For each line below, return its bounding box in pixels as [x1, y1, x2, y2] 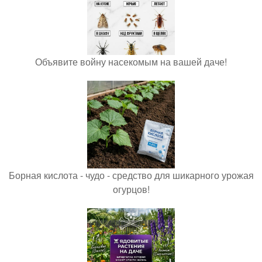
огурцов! [112, 182, 150, 196]
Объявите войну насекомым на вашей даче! [35, 55, 227, 68]
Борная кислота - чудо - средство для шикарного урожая [8, 168, 254, 182]
